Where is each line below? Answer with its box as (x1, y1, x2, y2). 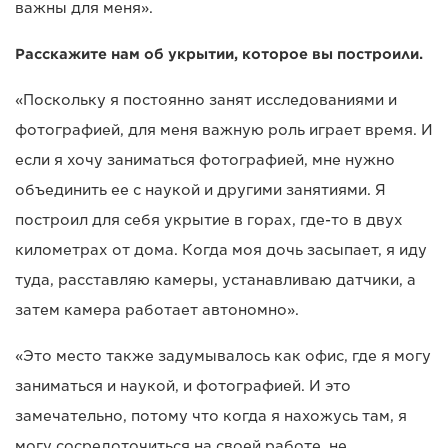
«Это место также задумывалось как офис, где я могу (15, 347, 431, 364)
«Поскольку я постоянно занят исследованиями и (15, 91, 397, 108)
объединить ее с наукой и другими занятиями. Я (15, 181, 386, 198)
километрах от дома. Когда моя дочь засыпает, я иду (15, 241, 427, 258)
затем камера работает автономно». (15, 301, 299, 318)
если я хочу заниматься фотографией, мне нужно (15, 151, 395, 168)
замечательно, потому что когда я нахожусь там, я (15, 407, 407, 424)
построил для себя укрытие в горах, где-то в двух (15, 211, 403, 228)
